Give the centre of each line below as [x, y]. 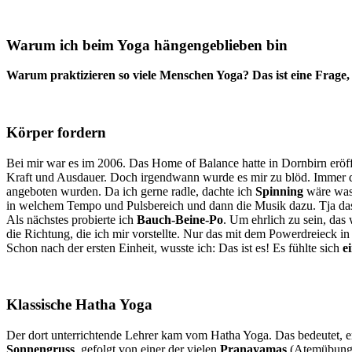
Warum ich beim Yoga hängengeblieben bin [147, 45]
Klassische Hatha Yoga [79, 305]
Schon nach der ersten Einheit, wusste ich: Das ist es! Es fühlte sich [174, 247]
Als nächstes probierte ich [71, 219]
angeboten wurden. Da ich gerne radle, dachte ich [131, 191]
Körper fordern [56, 132]
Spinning [279, 191]
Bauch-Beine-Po [180, 219]
